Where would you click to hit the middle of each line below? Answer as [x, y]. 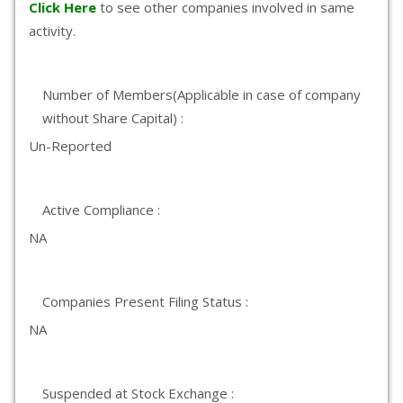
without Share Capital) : [113, 118]
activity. [52, 31]
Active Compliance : [101, 210]
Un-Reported [70, 146]
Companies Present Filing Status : [145, 301]
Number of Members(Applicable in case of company [201, 94]
